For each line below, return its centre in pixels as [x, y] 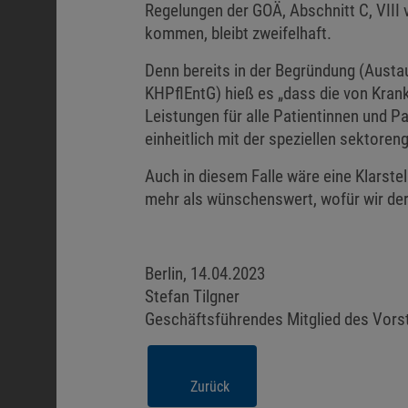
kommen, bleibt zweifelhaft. [239, 33]
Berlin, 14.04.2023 [205, 274]
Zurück [210, 387]
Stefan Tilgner [193, 296]
